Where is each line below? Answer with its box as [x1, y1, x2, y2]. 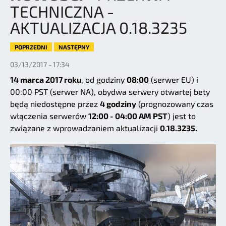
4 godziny [100, 99, 136, 109]
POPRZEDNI [15, 43, 47, 51]
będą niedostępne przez [10, 99, 100, 109]
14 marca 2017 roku [10, 75, 81, 85]
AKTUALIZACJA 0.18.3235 [10, 18, 187, 37]
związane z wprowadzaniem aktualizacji [10, 123, 160, 133]
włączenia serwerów [10, 111, 88, 121]
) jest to [167, 111, 196, 121]
